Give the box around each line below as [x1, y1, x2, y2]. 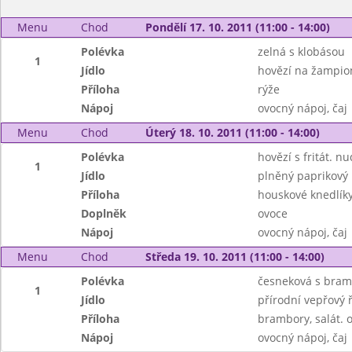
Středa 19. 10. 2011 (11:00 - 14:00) [145, 249, 324, 264]
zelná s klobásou [257, 44, 345, 59]
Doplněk [81, 206, 127, 221]
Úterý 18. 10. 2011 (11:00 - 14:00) [145, 125, 320, 140]
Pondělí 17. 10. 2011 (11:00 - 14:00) [145, 20, 330, 35]
